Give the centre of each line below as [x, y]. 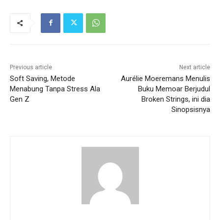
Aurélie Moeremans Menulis [165, 78]
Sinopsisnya [191, 109]
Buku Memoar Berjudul [174, 89]
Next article [194, 67]
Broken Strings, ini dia [176, 99]
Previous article [31, 67]
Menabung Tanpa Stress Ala [55, 89]
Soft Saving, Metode [42, 78]
